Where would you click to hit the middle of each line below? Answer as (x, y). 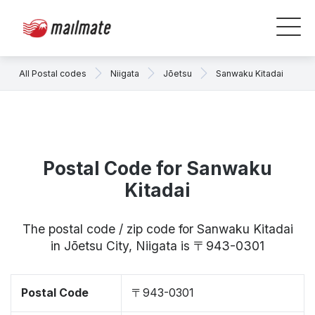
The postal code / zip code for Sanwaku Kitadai (157, 229)
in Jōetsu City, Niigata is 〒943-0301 (157, 246)
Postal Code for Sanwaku (157, 168)
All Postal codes (53, 73)
